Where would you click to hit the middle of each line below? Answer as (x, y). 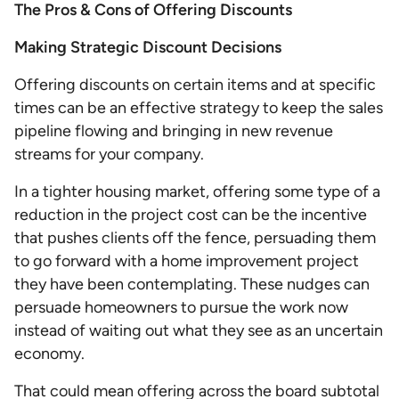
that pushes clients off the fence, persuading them (195, 238)
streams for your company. (109, 154)
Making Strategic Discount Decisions (148, 47)
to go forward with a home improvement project (187, 261)
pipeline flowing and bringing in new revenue (174, 131)
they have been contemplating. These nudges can (192, 284)
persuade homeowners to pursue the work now (181, 307)
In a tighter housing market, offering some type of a (197, 191)
